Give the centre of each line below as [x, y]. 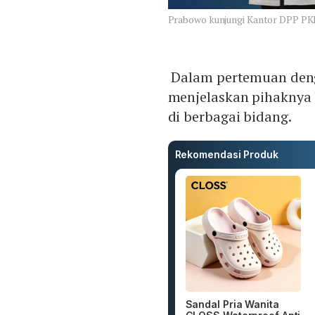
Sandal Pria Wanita [232, 304]
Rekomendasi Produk [226, 155]
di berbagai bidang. [230, 117]
